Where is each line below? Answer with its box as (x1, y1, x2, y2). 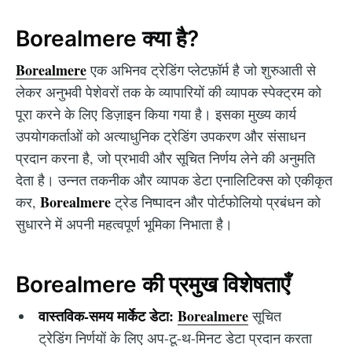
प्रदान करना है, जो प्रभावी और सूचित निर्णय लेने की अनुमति (16, 148, 315, 168)
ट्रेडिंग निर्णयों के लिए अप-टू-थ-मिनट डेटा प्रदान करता (38, 328, 312, 348)
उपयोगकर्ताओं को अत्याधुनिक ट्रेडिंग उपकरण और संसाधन (16, 126, 306, 146)
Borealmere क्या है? (16, 24, 199, 52)
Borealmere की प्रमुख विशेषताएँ (16, 270, 290, 298)
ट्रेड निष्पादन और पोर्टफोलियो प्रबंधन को (111, 192, 321, 212)
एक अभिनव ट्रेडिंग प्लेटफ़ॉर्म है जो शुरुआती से (86, 60, 316, 80)
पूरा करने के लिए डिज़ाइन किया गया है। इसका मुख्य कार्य (16, 104, 296, 124)
